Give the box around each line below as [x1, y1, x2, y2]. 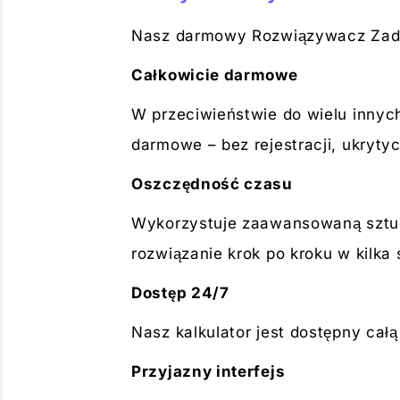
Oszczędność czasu [131, 175, 293, 193]
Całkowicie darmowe [131, 66, 298, 84]
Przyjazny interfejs [131, 362, 286, 380]
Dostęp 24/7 [131, 284, 229, 302]
